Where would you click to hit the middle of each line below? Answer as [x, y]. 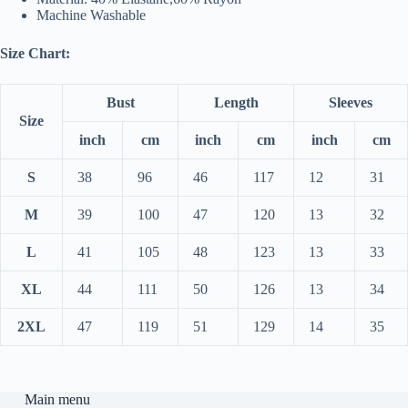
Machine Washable [91, 15]
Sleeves [351, 103]
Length [236, 103]
